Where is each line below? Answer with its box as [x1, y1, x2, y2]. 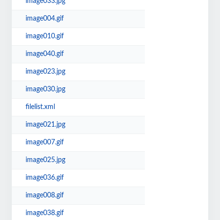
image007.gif [26, 139, 64, 146]
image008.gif [26, 192, 64, 199]
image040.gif [26, 51, 64, 57]
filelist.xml [26, 104, 55, 110]
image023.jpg [26, 68, 66, 75]
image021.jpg [26, 121, 66, 128]
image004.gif [26, 15, 64, 22]
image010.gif [26, 33, 64, 40]
